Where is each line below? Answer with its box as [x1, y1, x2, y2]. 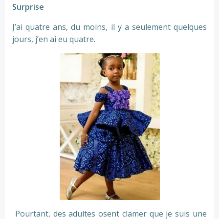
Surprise [12, 1, 44, 12]
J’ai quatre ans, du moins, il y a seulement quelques [12, 22, 207, 32]
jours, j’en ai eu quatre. [12, 34, 95, 44]
